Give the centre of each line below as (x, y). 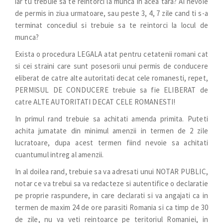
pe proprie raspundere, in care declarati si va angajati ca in (111, 195)
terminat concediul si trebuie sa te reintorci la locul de (111, 25)
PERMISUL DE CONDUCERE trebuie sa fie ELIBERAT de (111, 90)
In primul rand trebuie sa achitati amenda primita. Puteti (111, 119)
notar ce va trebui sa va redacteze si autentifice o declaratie (111, 183)
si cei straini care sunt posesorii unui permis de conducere (111, 66)
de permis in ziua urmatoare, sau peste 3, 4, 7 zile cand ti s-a (111, 13)
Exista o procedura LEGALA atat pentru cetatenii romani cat (111, 54)
